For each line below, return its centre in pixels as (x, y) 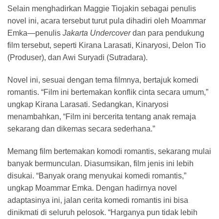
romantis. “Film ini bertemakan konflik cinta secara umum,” (108, 92)
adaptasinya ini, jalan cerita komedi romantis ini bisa (98, 200)
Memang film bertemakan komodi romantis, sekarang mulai (109, 151)
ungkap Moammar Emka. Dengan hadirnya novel (92, 188)
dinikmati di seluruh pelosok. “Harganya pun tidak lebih (102, 212)
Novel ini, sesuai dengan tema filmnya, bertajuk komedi (103, 80)
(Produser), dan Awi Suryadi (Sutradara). (77, 58)
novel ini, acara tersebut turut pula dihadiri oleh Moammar (107, 21)
